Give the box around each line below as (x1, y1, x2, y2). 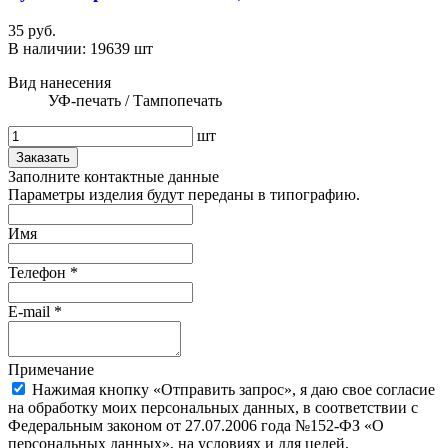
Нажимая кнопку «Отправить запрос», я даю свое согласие (32, 380, 435, 398)
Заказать (16, 149, 70, 165)
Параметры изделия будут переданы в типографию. (8, 185, 360, 203)
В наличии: (8, 39, 90, 57)
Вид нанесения (8, 73, 111, 91)
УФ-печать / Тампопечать (48, 91, 222, 109)
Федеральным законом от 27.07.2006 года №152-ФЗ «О (8, 416, 384, 434)
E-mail (8, 302, 54, 320)
